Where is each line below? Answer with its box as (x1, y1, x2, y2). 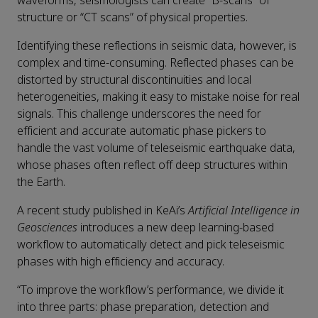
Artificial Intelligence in (188, 202, 300, 219)
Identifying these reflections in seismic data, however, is (17, 38, 297, 55)
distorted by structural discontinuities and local (17, 72, 251, 89)
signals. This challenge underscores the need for (17, 106, 261, 123)
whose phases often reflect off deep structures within (17, 157, 287, 174)
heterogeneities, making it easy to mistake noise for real (17, 89, 300, 106)
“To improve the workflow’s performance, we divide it (17, 282, 284, 299)
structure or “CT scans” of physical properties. (17, 9, 248, 26)
